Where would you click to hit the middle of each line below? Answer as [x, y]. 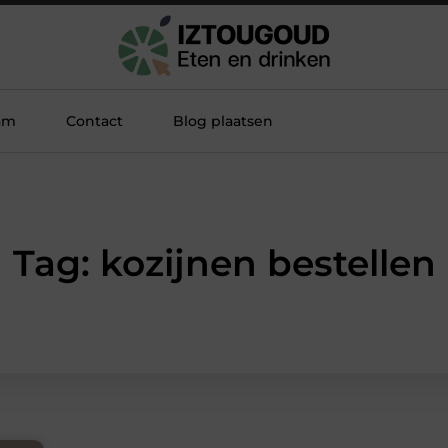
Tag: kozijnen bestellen [224, 263]
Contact [94, 121]
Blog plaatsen [223, 121]
